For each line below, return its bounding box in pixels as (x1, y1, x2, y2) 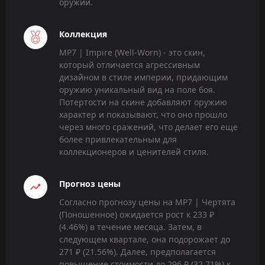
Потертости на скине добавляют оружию (59, 96, 227, 108)
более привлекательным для (59, 134, 177, 146)
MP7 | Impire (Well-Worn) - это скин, (59, 47, 205, 59)
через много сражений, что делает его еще (59, 121, 238, 133)
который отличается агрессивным (59, 59, 200, 71)
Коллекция (59, 28, 107, 40)
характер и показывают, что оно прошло (59, 109, 227, 121)
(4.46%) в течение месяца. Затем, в (59, 221, 202, 233)
